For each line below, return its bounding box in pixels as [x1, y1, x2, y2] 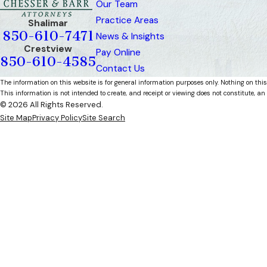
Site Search [82, 113, 125, 123]
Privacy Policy [32, 113, 82, 123]
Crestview [24, 43, 72, 55]
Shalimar [28, 17, 68, 29]
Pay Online [96, 46, 141, 58]
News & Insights [96, 30, 164, 42]
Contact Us [96, 63, 145, 74]
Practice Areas [96, 14, 159, 26]
